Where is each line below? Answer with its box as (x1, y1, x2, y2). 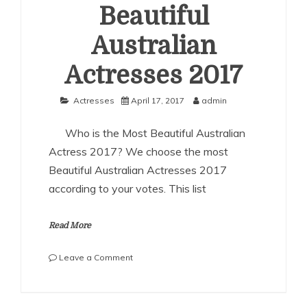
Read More (49, 220, 91, 230)
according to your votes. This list (49, 181, 206, 195)
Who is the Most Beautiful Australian (49, 125, 245, 140)
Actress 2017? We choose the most (49, 144, 228, 158)
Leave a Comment (59, 251, 133, 262)
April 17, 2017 (130, 95, 184, 106)
